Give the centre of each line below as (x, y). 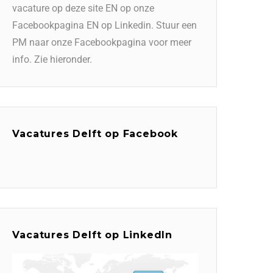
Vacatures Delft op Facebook (95, 133)
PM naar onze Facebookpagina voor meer (102, 42)
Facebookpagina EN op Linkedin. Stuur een (105, 25)
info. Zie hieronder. (52, 59)
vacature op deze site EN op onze (83, 8)
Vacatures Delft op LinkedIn (92, 235)
